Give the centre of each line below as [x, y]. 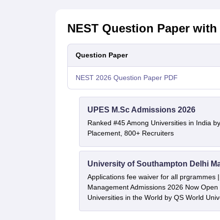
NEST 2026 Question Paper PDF [126, 78]
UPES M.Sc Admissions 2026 [141, 110]
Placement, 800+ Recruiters [130, 133]
